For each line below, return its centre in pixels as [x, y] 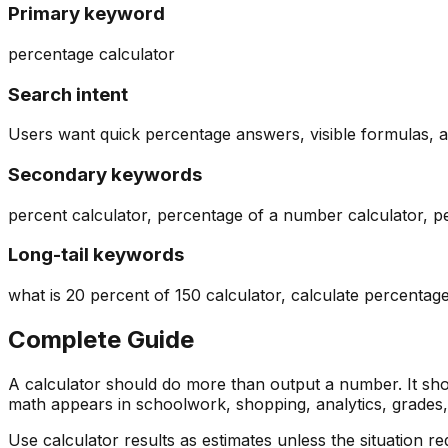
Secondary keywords [105, 174]
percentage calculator [91, 53]
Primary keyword [86, 14]
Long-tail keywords [96, 255]
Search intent [68, 94]
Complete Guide [101, 340]
